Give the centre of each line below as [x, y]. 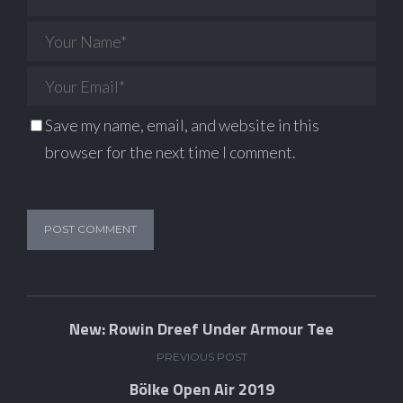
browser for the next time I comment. [170, 152]
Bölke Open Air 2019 [201, 389]
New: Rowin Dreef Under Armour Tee [201, 329]
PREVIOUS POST [201, 357]
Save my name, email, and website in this [182, 125]
